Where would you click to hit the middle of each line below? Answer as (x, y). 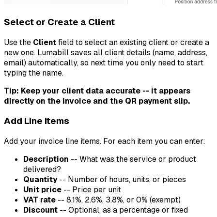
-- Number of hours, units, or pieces (122, 179)
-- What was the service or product (132, 159)
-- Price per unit (91, 190)
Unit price (42, 190)
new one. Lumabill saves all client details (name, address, (106, 52)
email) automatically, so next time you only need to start (104, 62)
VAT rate (39, 200)
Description (46, 159)
